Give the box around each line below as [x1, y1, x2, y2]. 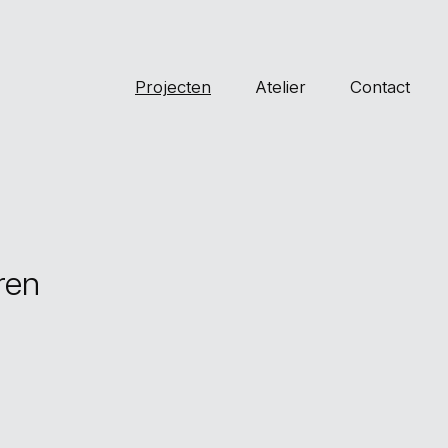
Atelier [255, 77, 306, 97]
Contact [350, 77, 410, 97]
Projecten [135, 77, 211, 97]
